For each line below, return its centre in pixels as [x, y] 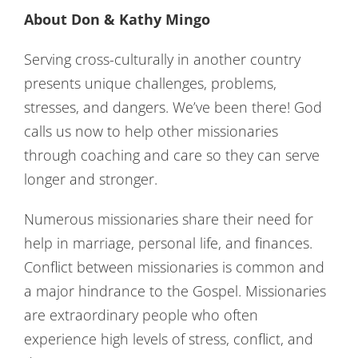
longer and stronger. [90, 179]
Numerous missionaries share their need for [168, 219]
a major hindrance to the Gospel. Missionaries [175, 290]
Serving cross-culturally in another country [162, 59]
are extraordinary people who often [141, 314]
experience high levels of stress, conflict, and [168, 338]
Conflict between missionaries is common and [174, 267]
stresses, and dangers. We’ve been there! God [173, 107]
